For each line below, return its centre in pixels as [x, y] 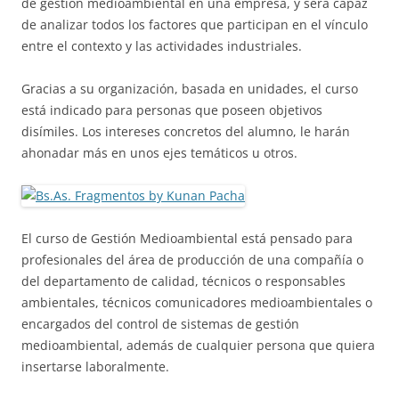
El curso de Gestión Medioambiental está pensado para [187, 238]
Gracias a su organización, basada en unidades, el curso [190, 89]
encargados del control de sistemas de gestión [160, 324]
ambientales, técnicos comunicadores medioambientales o [197, 302]
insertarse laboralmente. [95, 366]
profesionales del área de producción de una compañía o [192, 260]
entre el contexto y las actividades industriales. [162, 46]
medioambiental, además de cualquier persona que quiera [198, 345]
